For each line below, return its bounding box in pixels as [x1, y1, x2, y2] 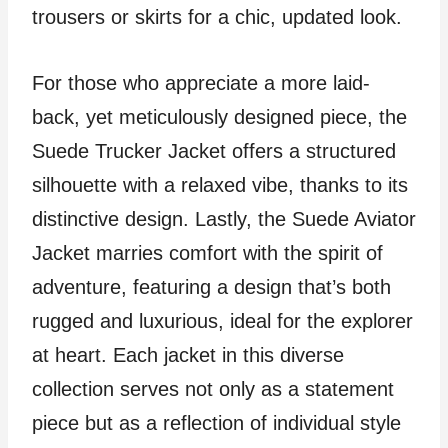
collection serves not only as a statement [32, 378, 394, 400]
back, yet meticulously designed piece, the [32, 106, 407, 128]
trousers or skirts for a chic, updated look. [32, 6, 402, 28]
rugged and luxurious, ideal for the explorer [32, 310, 413, 332]
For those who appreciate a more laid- [32, 72, 370, 94]
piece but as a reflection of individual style [32, 412, 401, 434]
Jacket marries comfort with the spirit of [32, 242, 383, 264]
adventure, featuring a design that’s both [32, 276, 391, 298]
